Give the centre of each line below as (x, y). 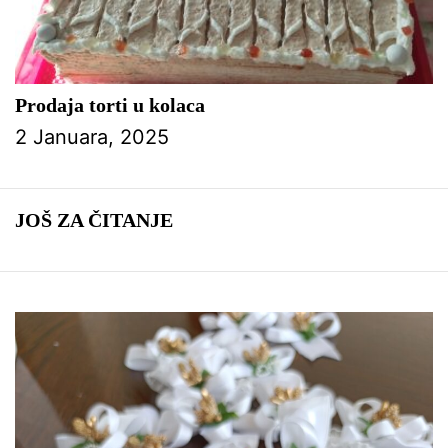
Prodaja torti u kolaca (110, 104)
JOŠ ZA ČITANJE (94, 219)
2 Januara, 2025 (92, 136)
